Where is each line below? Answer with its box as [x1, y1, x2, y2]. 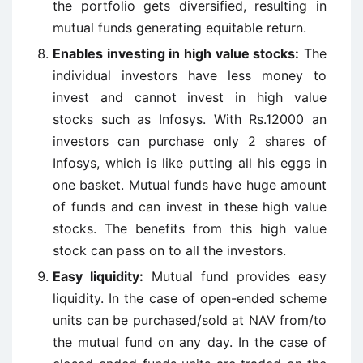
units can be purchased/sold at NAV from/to [53, 312, 327, 328]
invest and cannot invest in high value [53, 89, 327, 105]
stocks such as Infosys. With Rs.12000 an [53, 111, 327, 127]
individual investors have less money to [53, 67, 327, 83]
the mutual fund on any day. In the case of [53, 334, 327, 350]
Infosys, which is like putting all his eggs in [53, 155, 327, 171]
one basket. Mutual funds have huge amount [53, 177, 327, 193]
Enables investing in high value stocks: [53, 45, 300, 62]
